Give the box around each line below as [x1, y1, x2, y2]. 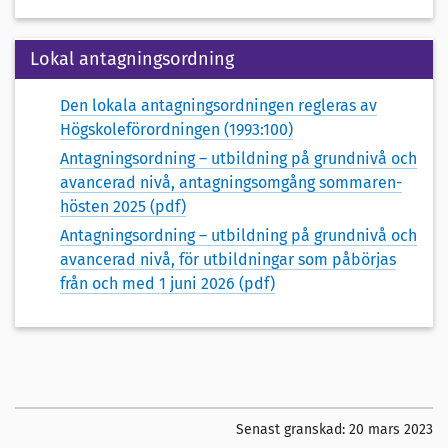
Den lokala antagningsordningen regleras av [60, 96, 377, 116]
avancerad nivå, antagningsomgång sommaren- [60, 172, 402, 192]
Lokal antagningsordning [30, 48, 234, 71]
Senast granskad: [236, 420, 349, 438]
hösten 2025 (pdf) [60, 196, 186, 216]
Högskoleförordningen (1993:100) [60, 120, 293, 140]
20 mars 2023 [349, 420, 433, 438]
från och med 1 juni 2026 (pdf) [60, 273, 275, 293]
